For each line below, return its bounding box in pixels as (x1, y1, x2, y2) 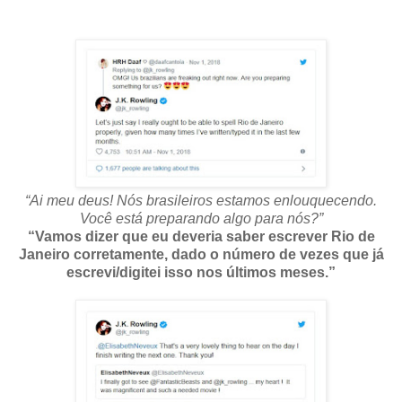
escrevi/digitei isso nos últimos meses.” (66, 264, 336, 280)
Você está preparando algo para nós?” (79, 210, 323, 226)
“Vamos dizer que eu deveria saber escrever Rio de (27, 228, 375, 244)
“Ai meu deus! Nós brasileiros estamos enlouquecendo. (25, 192, 377, 208)
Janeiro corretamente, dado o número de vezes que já (18, 246, 384, 262)
